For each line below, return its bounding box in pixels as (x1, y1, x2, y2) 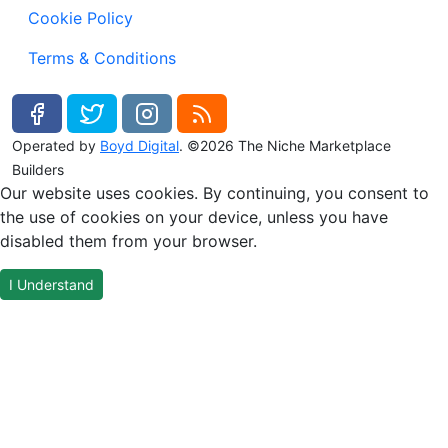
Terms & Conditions (28, 47, 176, 68)
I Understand (9, 276, 94, 294)
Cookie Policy (28, 7, 133, 28)
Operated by (12, 137, 100, 155)
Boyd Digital (100, 137, 179, 155)
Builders (12, 161, 64, 179)
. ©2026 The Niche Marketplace (179, 137, 391, 155)
